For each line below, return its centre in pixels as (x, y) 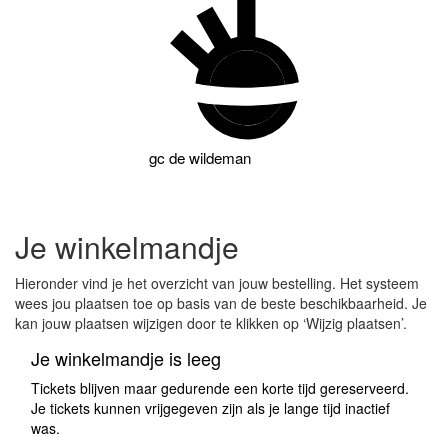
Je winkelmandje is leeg (126, 358)
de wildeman (210, 158)
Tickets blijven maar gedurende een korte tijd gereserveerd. (220, 388)
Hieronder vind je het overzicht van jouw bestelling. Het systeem (217, 283)
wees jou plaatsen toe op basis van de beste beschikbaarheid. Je (221, 303)
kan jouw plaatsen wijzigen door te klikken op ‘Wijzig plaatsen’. (211, 323)
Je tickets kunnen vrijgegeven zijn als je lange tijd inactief (210, 408)
